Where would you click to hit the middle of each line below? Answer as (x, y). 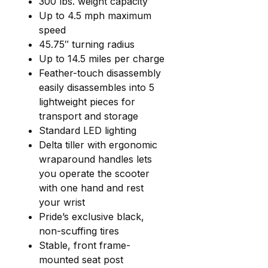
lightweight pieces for (87, 101)
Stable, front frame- (85, 245)
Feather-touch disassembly (100, 73)
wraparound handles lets (95, 159)
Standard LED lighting (88, 130)
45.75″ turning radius (87, 44)
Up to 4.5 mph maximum (95, 15)
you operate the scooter (94, 173)
